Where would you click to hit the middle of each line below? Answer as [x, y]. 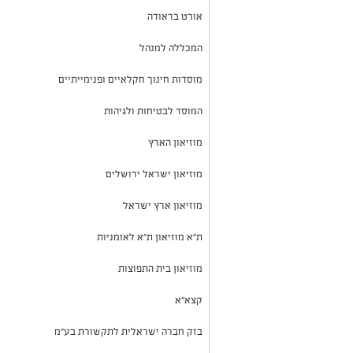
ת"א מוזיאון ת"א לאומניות [150, 237]
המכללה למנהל [171, 48]
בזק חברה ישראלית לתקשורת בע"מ [128, 331]
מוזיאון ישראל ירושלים [154, 174]
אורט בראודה [175, 16]
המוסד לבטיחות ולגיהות [153, 111]
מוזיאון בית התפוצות [160, 268]
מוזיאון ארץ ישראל [162, 205]
